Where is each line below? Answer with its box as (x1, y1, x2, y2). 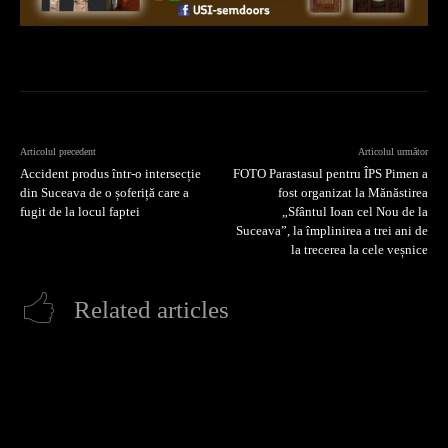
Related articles (74, 295, 229, 323)
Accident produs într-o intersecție (20, 165, 201, 181)
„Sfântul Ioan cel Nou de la (281, 203, 428, 219)
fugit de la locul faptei (20, 203, 140, 219)
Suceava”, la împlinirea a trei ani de (235, 222, 428, 238)
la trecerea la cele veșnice (290, 241, 428, 257)
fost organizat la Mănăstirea (277, 184, 428, 200)
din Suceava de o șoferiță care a (20, 184, 189, 200)
